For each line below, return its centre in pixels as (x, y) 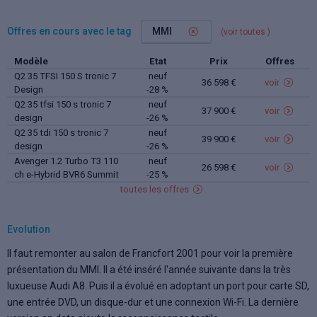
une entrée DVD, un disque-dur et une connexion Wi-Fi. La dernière (153, 302)
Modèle (31, 61)
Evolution (29, 229)
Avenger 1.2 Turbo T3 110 (66, 161)
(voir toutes (244, 31)
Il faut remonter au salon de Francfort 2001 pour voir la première (150, 253)
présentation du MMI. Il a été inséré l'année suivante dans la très (149, 270)
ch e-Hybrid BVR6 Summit (66, 174)
